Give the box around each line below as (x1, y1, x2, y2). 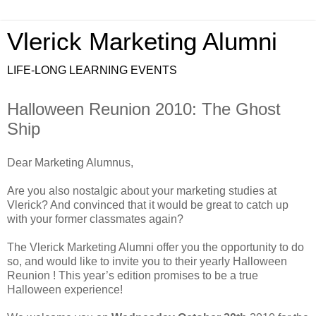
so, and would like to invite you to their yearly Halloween (7, 255, 287, 267)
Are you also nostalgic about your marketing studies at (7, 184, 276, 197)
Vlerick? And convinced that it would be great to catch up (7, 198, 288, 211)
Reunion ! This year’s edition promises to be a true (7, 269, 258, 281)
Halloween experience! (7, 283, 123, 296)
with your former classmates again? (7, 212, 183, 225)
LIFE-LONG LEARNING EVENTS (7, 64, 177, 76)
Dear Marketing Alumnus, (7, 156, 133, 169)
